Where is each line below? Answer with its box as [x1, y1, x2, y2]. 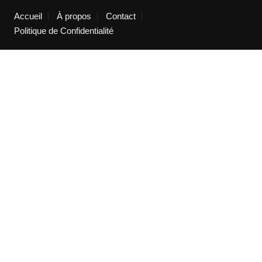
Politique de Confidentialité [13, 26, 113, 36]
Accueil [13, 11, 42, 22]
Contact [105, 11, 136, 22]
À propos [56, 11, 91, 22]
